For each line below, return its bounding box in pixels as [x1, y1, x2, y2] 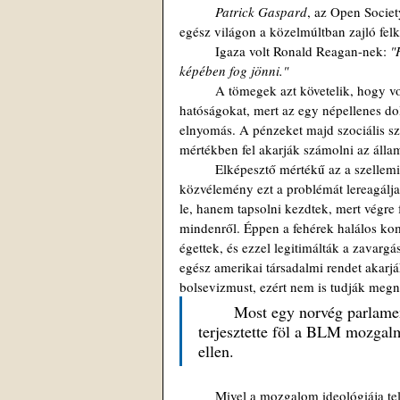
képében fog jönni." [179, 61, 288, 79]
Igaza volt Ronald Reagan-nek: [215, 41, 390, 60]
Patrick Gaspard [215, 2, 307, 21]
